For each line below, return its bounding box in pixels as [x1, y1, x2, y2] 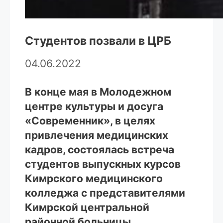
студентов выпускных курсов [25, 158, 181, 171]
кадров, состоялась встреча [25, 143, 174, 156]
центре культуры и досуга [25, 100, 163, 113]
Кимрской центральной [25, 201, 149, 214]
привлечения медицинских [25, 129, 168, 142]
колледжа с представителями [25, 187, 185, 200]
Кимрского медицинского [25, 172, 163, 185]
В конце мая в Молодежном [25, 86, 171, 99]
